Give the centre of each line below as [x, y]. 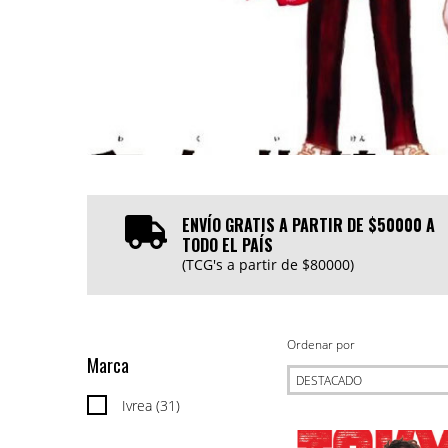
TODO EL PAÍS [227, 245]
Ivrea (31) [151, 406]
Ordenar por [321, 345]
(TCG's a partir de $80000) [267, 265]
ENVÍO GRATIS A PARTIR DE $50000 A [308, 225]
